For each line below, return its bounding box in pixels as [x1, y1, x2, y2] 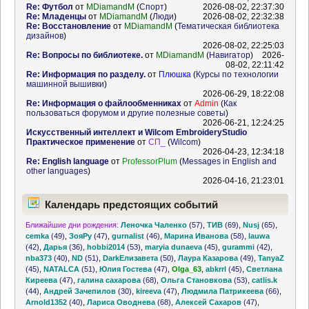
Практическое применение [26, 138, 135, 147]
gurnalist [112, 232, 145, 240]
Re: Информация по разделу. [26, 70, 146, 79]
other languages [26, 167, 88, 176]
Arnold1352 [26, 298, 68, 306]
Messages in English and [181, 157, 277, 166]
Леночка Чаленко [121, 221, 188, 229]
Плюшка [158, 70, 191, 79]
